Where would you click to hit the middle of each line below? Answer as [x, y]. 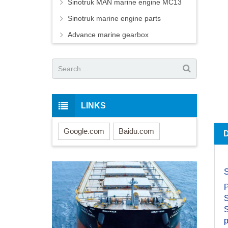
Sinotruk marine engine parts [114, 19]
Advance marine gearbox [108, 35]
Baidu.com [136, 131]
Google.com [84, 131]
